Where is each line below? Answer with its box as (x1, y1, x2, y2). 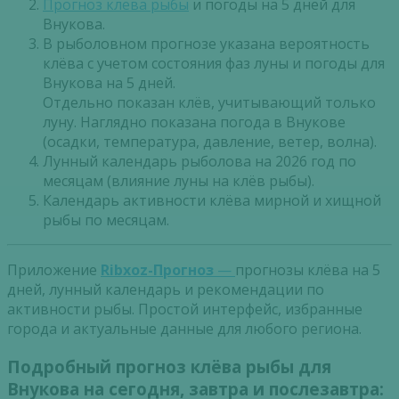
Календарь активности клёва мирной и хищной (43, 191, 381, 211)
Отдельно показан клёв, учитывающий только (43, 93, 376, 113)
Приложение (7, 260, 101, 281)
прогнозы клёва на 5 (235, 260, 380, 281)
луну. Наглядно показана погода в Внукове (43, 112, 346, 133)
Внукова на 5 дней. (43, 73, 175, 94)
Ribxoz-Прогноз (101, 260, 214, 281)
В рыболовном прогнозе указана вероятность (43, 34, 370, 54)
